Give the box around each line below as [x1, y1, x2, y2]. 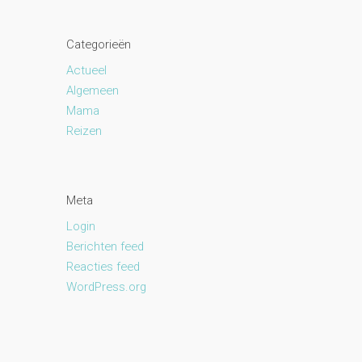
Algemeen [66, 83, 120, 99]
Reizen [66, 124, 103, 139]
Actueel [66, 63, 107, 78]
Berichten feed [66, 239, 145, 255]
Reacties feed [66, 259, 141, 275]
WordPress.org [66, 280, 147, 295]
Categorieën [66, 36, 132, 52]
